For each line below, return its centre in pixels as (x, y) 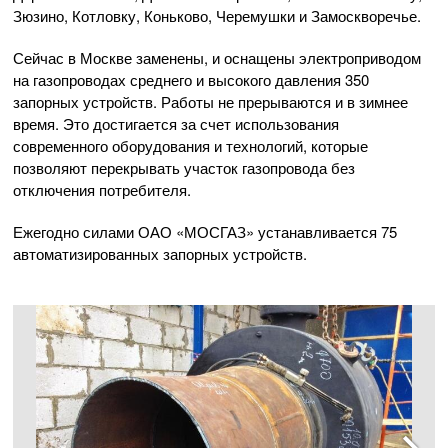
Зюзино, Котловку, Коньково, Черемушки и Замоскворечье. (217, 15)
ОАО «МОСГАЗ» (196, 231)
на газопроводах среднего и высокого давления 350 (191, 79)
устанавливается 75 (325, 231)
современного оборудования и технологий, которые (190, 145)
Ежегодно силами (75, 231)
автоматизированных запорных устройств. (160, 253)
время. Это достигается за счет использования (176, 123)
